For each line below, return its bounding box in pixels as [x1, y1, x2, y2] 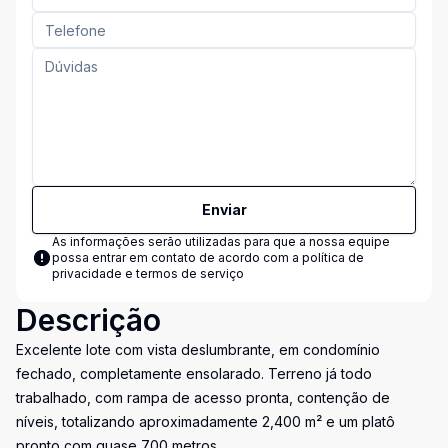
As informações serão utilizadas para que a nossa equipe [52, 234, 390, 249]
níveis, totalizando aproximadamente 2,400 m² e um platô [16, 413, 395, 430]
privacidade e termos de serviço [52, 266, 244, 281]
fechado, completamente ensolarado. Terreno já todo [16, 365, 372, 382]
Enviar [201, 201, 247, 218]
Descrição [16, 302, 161, 338]
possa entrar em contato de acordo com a [52, 250, 302, 265]
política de [302, 250, 364, 265]
